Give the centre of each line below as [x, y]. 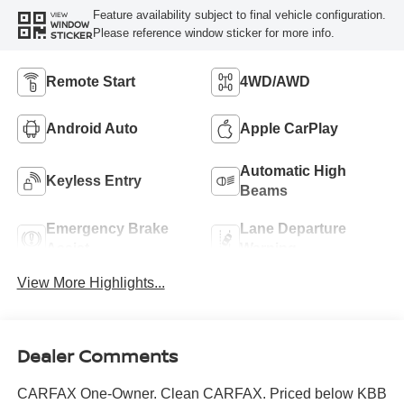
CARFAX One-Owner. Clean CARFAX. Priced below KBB [202, 394]
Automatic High [293, 170]
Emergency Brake [107, 228]
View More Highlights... [91, 282]
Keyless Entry [93, 180]
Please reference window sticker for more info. [213, 33]
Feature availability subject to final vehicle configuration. [239, 15]
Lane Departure [293, 228]
